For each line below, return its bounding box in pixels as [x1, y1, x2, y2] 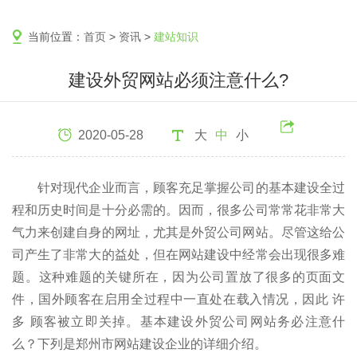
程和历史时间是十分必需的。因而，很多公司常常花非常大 [12, 203, 345, 217]
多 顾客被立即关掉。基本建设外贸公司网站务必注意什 [12, 315, 345, 328]
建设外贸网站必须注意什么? [69, 70, 288, 90]
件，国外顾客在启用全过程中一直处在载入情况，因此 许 [12, 292, 345, 306]
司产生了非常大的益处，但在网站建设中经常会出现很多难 [12, 248, 345, 261]
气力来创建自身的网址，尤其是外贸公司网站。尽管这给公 [12, 226, 345, 239]
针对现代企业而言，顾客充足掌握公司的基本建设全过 [12, 181, 345, 194]
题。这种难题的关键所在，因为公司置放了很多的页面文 [12, 270, 345, 284]
